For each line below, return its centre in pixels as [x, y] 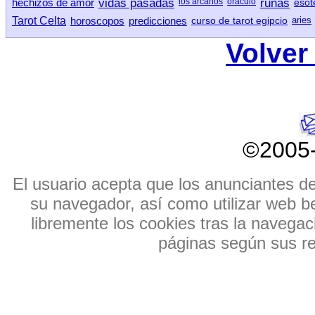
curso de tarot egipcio [239, 21]
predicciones [158, 21]
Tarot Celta [39, 21]
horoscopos [97, 21]
